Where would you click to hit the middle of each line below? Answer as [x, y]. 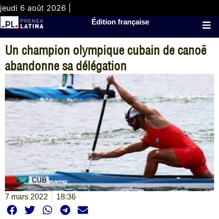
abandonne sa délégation [66, 66]
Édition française [120, 22]
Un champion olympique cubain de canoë [106, 50]
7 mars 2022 [26, 197]
